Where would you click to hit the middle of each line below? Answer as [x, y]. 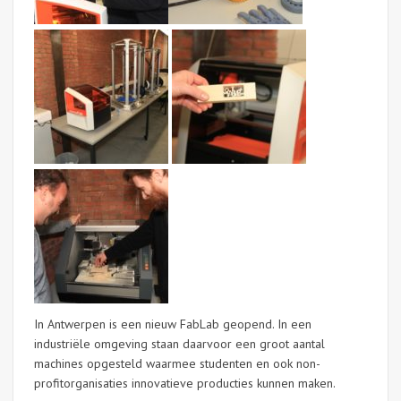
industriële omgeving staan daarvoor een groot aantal [179, 344]
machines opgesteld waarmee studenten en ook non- [177, 363]
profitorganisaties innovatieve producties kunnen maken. [185, 383]
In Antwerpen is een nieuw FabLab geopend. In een [173, 324]
